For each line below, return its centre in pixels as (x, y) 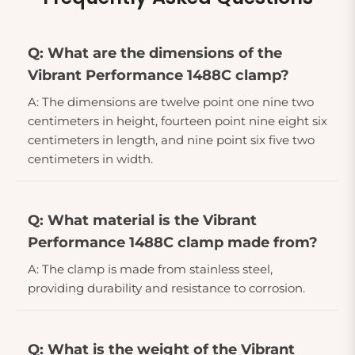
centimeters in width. (90, 158)
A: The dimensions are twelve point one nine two (171, 101)
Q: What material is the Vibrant (142, 220)
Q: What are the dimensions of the (155, 53)
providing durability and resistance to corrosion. (166, 288)
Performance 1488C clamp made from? (173, 242)
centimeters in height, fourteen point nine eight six (177, 120)
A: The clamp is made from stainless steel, (150, 269)
